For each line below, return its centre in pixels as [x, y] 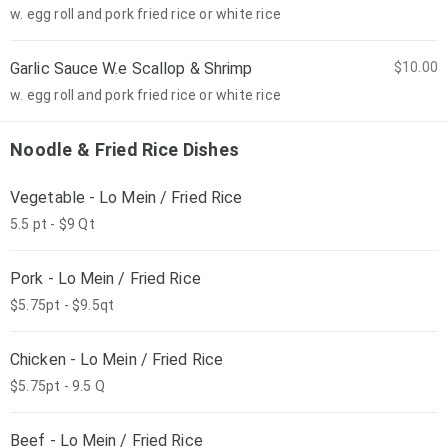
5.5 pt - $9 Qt [52, 224]
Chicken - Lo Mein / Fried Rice [116, 359]
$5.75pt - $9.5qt [62, 305]
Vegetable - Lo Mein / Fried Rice [126, 197]
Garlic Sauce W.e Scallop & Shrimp [131, 68]
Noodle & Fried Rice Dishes [125, 149]
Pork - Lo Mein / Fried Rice [105, 278]
